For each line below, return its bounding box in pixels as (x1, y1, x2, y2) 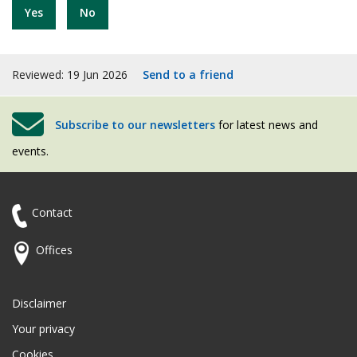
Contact (32, 205, 73, 221)
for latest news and (215, 117, 318, 133)
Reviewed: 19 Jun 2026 (12, 67, 131, 83)
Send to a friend (143, 67, 233, 83)
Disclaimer (12, 296, 66, 312)
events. (12, 143, 49, 159)
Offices (36, 242, 73, 258)
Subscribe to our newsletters (55, 117, 215, 133)
